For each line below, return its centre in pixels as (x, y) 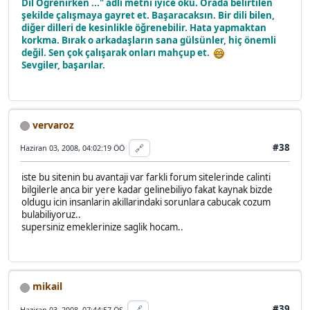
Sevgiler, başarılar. (63, 65)
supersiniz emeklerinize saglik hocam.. (102, 227)
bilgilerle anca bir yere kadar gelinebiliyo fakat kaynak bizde (147, 190)
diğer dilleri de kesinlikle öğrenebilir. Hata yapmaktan (144, 28)
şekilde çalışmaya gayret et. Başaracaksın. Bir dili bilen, (148, 16)
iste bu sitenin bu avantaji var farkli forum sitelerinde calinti (146, 177)
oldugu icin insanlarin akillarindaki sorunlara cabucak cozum (146, 202)
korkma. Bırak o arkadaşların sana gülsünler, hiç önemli (149, 40)
